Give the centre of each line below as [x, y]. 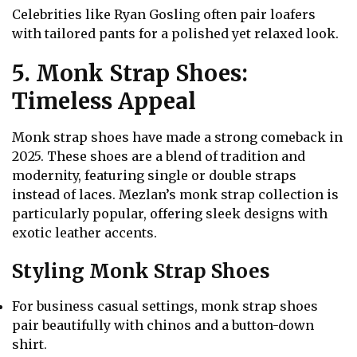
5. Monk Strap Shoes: [130, 74]
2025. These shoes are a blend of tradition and [159, 157]
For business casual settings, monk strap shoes [165, 306]
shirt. [29, 345]
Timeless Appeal [104, 102]
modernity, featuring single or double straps [154, 176]
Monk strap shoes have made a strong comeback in [177, 137]
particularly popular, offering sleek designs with [170, 214]
